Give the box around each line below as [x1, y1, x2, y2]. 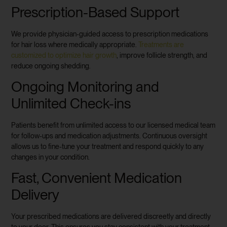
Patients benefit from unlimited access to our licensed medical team [11, 121, 216, 130]
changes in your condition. [11, 153, 90, 162]
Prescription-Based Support [11, 3, 180, 21]
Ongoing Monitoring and [11, 78, 160, 96]
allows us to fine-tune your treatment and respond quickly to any [11, 142, 204, 151]
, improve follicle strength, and [117, 51, 208, 59]
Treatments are [138, 40, 184, 49]
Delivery [11, 186, 60, 204]
